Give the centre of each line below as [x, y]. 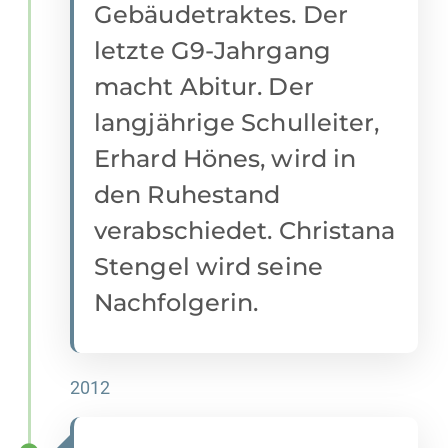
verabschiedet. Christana [245, 231]
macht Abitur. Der [204, 87]
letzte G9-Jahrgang [212, 51]
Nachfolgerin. [176, 303]
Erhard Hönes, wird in [225, 159]
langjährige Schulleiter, [237, 123]
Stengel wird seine [208, 267]
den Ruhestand [187, 195]
